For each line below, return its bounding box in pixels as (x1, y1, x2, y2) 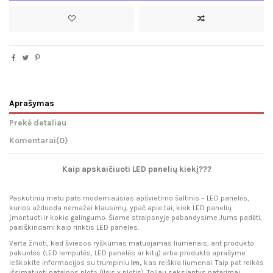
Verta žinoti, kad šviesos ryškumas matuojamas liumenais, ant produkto (9, 238, 254, 247)
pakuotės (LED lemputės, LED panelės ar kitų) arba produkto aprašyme (9, 248, 246, 257)
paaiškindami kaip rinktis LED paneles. (9, 223, 139, 232)
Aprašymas (9, 97, 54, 108)
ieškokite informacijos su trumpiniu (9, 258, 131, 267)
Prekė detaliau (9, 117, 66, 127)
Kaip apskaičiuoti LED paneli (62, 164, 172, 174)
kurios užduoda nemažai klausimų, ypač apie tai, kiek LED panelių (9, 204, 232, 213)
